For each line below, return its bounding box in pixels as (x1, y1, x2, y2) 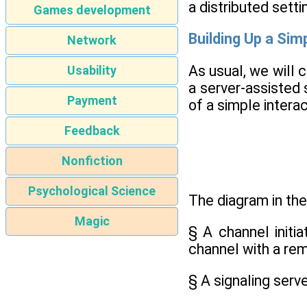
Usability (67, 63, 116, 78)
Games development (33, 3, 151, 18)
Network (67, 33, 116, 48)
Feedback (64, 123, 120, 138)
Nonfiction (61, 153, 123, 169)
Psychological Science (28, 184, 156, 199)
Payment (66, 93, 117, 108)
